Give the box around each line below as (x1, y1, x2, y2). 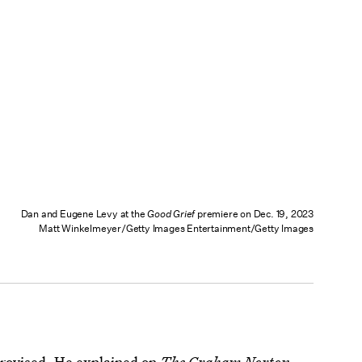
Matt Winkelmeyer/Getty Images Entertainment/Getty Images (39, 221, 314, 235)
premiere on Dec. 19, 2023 (195, 206, 314, 221)
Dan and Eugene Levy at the (20, 206, 148, 221)
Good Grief (147, 206, 196, 221)
